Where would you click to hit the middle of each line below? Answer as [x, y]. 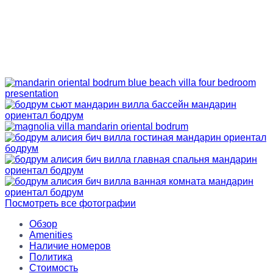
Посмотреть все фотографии [70, 203]
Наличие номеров [70, 246]
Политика [51, 257]
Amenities [51, 235]
